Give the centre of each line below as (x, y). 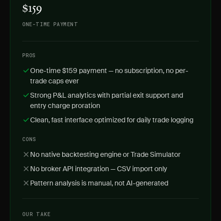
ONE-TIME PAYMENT (50, 24)
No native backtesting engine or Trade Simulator (105, 154)
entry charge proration (65, 106)
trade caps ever (55, 81)
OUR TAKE (37, 214)
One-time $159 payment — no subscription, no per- (109, 71)
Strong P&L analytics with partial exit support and (107, 95)
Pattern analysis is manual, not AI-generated (99, 183)
